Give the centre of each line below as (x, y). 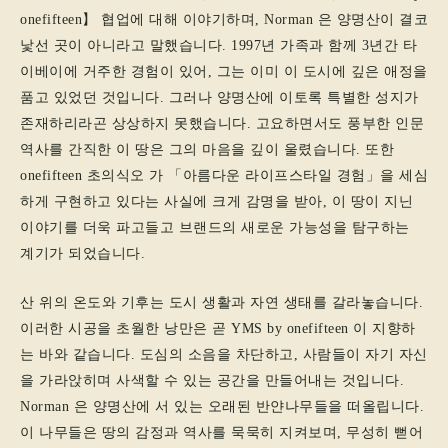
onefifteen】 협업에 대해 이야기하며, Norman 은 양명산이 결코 (224, 20)
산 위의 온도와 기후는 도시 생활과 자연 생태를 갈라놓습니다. (221, 302)
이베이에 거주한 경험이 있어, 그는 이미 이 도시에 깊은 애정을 (224, 72)
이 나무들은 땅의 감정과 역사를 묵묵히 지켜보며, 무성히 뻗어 (221, 432)
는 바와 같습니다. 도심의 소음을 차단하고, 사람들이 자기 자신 (224, 354)
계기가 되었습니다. (82, 254)
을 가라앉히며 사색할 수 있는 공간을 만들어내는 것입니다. (212, 380)
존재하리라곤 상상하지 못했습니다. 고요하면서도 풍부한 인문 (222, 124)
